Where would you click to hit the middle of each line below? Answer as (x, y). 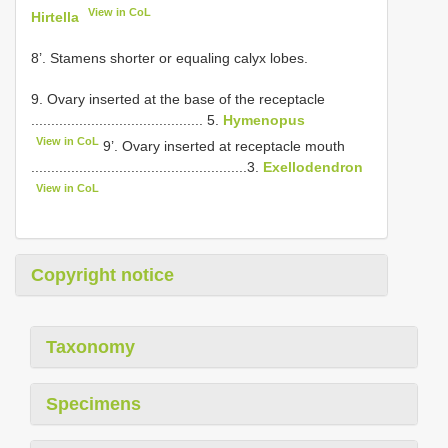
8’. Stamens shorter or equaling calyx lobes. (169, 57)
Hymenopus (264, 119)
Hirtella (55, 16)
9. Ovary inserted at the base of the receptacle (178, 98)
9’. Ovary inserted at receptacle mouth (222, 145)
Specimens (93, 404)
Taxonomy (90, 347)
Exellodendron (313, 166)
